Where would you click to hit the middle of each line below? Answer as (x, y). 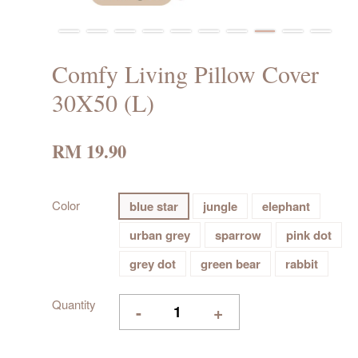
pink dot (309, 235)
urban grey (160, 235)
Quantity (74, 304)
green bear (231, 264)
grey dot (153, 264)
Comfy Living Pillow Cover (185, 74)
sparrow (238, 235)
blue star (154, 207)
